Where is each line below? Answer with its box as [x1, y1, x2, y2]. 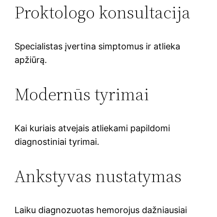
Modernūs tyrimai [15, 82, 150, 106]
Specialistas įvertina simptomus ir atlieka [15, 41, 181, 51]
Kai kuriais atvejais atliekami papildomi [15, 123, 170, 133]
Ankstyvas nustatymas [15, 164, 182, 188]
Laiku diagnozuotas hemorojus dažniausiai [15, 204, 187, 215]
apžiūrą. [15, 54, 47, 65]
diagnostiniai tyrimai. [15, 136, 100, 147]
